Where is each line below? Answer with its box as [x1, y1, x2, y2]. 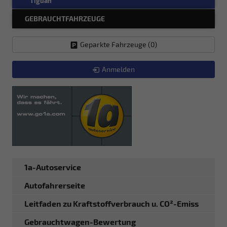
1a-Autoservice [24, 162, 81, 172]
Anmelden [102, 64, 135, 73]
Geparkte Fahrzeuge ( [80, 40, 150, 49]
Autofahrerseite [24, 180, 85, 190]
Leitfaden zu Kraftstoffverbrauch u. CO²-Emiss [24, 198, 199, 208]
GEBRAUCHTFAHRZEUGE [25, 14, 105, 23]
